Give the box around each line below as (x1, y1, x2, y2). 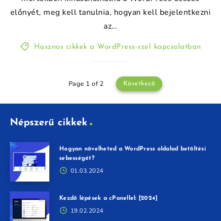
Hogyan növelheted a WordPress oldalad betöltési (59, 146, 206, 152)
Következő (123, 80, 155, 87)
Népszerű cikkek (10, 117, 87, 128)
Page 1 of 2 (68, 79, 104, 88)
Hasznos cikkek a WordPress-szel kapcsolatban (34, 43, 201, 51)
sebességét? (59, 155, 95, 161)
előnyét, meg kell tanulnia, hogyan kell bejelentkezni (10, 6, 211, 18)
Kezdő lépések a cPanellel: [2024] (59, 195, 158, 201)
